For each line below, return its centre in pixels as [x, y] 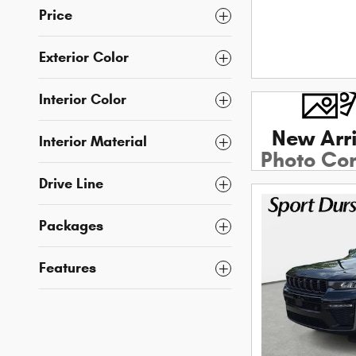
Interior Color [83, 99]
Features [68, 268]
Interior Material [93, 141]
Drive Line [71, 184]
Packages [71, 226]
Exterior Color [84, 57]
